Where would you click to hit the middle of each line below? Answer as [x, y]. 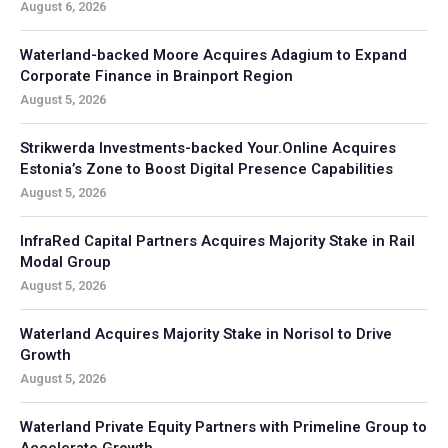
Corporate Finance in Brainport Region [156, 75]
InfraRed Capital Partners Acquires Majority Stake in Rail [217, 240]
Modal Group [65, 261]
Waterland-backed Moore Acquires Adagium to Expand [213, 54]
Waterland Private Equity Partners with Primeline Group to [223, 426]
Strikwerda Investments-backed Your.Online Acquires [208, 147]
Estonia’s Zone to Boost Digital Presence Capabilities [206, 168]
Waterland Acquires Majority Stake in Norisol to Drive [206, 333]
